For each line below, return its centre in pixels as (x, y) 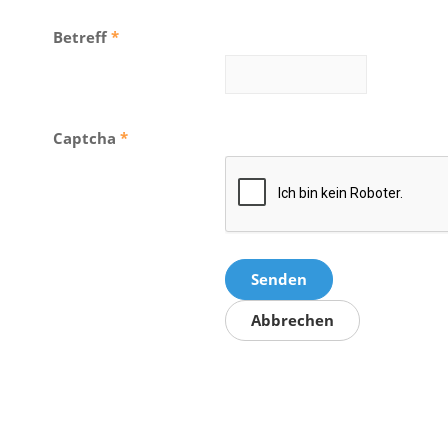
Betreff (80, 36)
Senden (279, 278)
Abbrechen (292, 319)
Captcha (84, 137)
